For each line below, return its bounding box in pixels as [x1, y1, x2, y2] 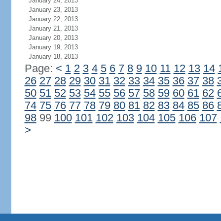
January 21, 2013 [28, 25, 78, 32]
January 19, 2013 [28, 43, 78, 51]
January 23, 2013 [28, 6, 78, 13]
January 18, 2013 [28, 53, 78, 60]
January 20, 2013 [28, 34, 78, 41]
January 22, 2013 [28, 15, 78, 23]
